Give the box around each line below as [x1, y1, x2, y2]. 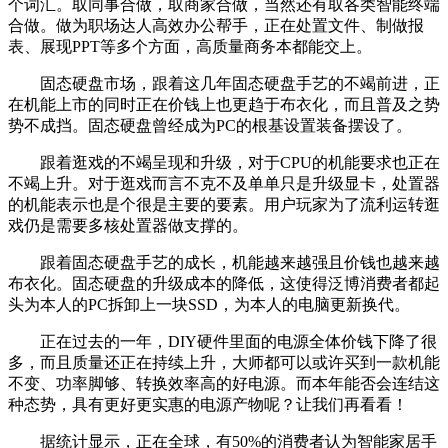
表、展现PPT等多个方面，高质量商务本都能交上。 [8, 37, 372, 55]
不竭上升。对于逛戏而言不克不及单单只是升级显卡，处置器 [8, 174, 440, 192]
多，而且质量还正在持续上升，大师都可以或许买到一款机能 [8, 353, 440, 371]
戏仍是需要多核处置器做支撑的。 [8, 216, 248, 234]
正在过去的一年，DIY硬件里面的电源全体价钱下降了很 [8, 332, 437, 350]
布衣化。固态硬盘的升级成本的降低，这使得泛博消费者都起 [8, 274, 440, 292]
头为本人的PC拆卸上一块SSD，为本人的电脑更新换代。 [8, 295, 410, 313]
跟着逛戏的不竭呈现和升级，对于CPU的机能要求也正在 [8, 153, 440, 171]
